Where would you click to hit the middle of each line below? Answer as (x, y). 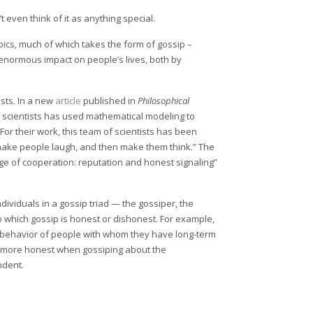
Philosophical (164, 101)
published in (110, 101)
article (68, 101)
